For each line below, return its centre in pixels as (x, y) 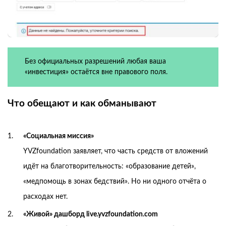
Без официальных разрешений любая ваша (95, 61)
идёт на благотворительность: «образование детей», (109, 166)
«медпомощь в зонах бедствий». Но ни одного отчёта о (115, 181)
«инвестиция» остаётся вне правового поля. (96, 72)
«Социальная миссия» (59, 136)
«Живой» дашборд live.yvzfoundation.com (91, 214)
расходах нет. (45, 196)
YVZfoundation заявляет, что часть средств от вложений (116, 151)
